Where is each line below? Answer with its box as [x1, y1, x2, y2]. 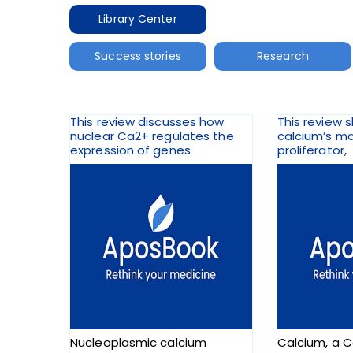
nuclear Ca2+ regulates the [70, 128, 234, 145]
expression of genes [70, 142, 191, 159]
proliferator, [277, 142, 347, 159]
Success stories [95, 47, 181, 64]
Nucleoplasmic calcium [70, 334, 207, 351]
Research [257, 47, 309, 64]
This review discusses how [70, 113, 225, 131]
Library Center [98, 10, 177, 27]
